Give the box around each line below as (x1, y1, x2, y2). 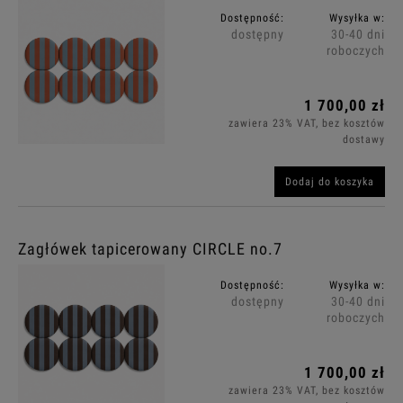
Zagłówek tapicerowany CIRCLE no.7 (18, 239, 282, 259)
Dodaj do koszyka (285, 175, 374, 189)
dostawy (343, 133, 385, 147)
